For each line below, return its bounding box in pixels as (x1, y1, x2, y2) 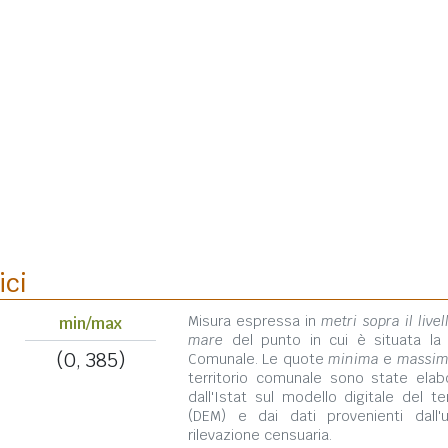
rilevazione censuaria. (188, 426, 332, 444)
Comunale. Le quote (188, 350, 328, 368)
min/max (59, 313, 122, 334)
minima (328, 350, 379, 368)
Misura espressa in (188, 312, 322, 330)
